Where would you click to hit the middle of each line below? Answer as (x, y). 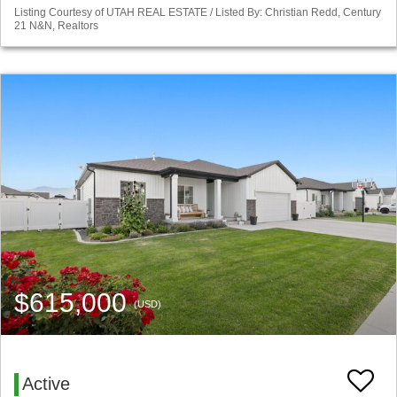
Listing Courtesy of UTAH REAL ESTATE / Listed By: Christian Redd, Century (198, 13)
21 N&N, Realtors (56, 26)
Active (46, 384)
